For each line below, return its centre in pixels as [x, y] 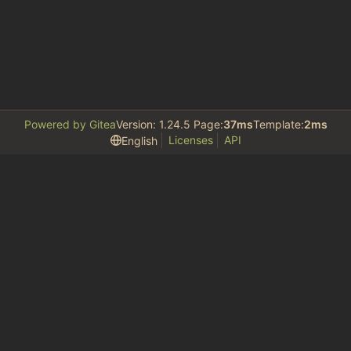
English [139, 140]
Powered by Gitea [70, 124]
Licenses [190, 140]
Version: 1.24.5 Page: [169, 124]
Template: [278, 124]
